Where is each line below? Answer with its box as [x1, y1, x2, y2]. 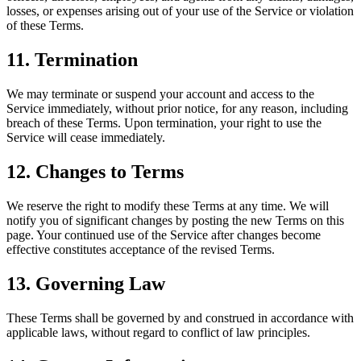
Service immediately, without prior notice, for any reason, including [6, 102, 348, 116]
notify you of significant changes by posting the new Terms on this [6, 213, 344, 227]
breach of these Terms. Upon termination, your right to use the [6, 116, 322, 131]
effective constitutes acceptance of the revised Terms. [6, 242, 275, 256]
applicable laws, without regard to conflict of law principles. [6, 325, 310, 339]
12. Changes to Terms [6, 160, 184, 182]
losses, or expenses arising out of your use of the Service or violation [6, 4, 354, 19]
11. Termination [6, 49, 138, 71]
